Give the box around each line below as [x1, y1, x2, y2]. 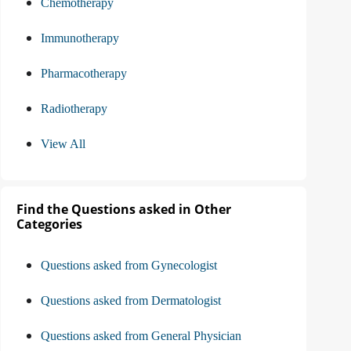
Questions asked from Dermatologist [41, 294, 221, 308]
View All [41, 137, 85, 151]
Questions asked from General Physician [41, 329, 241, 343]
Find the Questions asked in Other [16, 201, 231, 219]
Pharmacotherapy [41, 67, 127, 81]
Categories [16, 215, 82, 233]
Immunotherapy [41, 31, 119, 45]
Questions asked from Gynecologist [41, 259, 217, 273]
